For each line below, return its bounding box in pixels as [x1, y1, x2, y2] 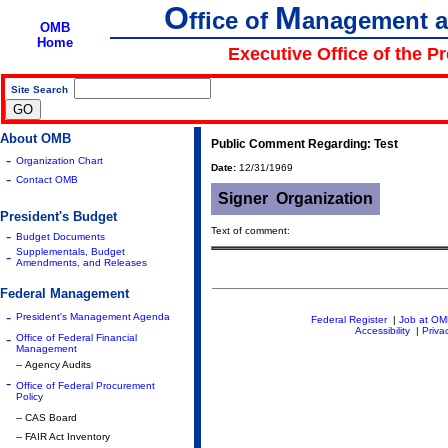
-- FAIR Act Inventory [16, 431, 110, 442]
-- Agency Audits [16, 359, 91, 370]
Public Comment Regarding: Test [211, 137, 398, 150]
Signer [218, 189, 268, 207]
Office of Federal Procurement [16, 380, 155, 391]
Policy [16, 391, 43, 402]
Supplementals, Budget [16, 246, 125, 257]
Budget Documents [16, 231, 105, 242]
